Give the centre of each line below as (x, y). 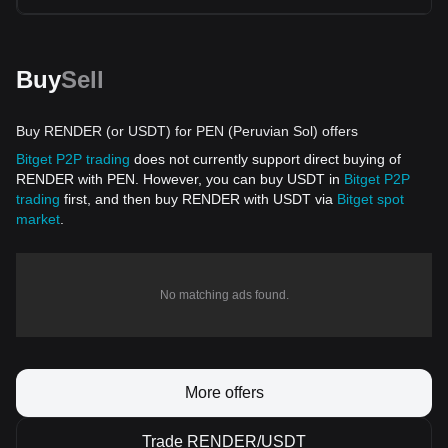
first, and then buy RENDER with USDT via (198, 199)
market (38, 219)
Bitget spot (370, 199)
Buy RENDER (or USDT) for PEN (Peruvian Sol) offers (187, 131)
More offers (224, 392)
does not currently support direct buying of (265, 159)
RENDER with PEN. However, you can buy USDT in (180, 179)
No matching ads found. (224, 295)
